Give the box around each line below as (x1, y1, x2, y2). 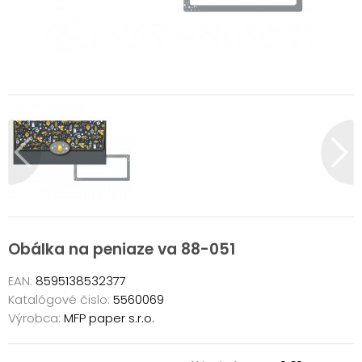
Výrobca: (8, 309, 61, 326)
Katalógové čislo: (8, 290, 110, 308)
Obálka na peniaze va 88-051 (8, 238, 235, 260)
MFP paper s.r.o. (61, 309, 154, 326)
